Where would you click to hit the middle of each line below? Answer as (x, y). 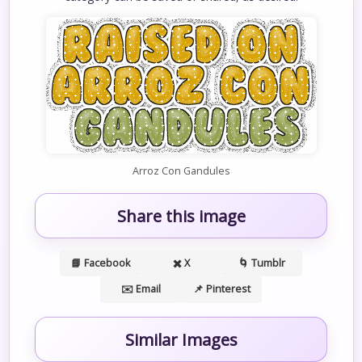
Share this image (181, 216)
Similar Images (181, 340)
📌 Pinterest (221, 289)
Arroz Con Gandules (181, 170)
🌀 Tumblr (262, 263)
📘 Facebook (100, 263)
